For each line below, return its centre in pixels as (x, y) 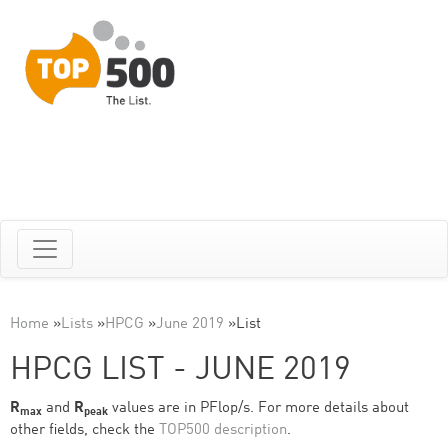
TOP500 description (223, 430)
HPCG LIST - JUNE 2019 (180, 371)
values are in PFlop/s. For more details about (258, 408)
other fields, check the (84, 430)
